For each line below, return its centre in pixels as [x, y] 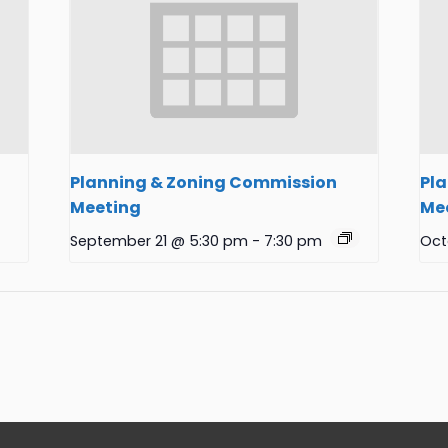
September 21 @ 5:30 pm [159, 240]
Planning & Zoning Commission [204, 182]
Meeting [106, 207]
